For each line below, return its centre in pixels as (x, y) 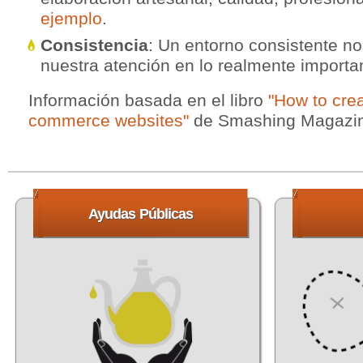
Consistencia (94, 45)
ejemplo (71, 18)
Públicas (165, 214)
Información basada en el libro (148, 100)
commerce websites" (109, 120)
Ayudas (112, 214)
